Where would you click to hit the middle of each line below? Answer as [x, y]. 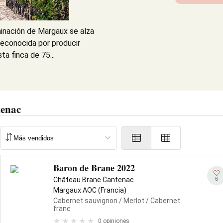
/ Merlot [131, 201]
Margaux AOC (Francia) [90, 190]
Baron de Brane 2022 [94, 168]
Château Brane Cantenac [94, 180]
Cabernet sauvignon [85, 201]
